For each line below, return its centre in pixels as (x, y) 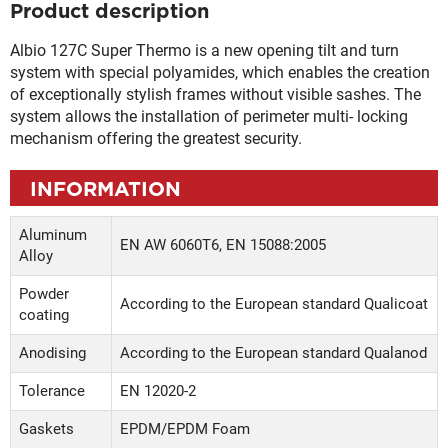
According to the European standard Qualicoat (274, 303)
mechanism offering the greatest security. (156, 138)
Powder (44, 293)
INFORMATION (105, 187)
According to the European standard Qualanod (273, 352)
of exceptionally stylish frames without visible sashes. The (215, 94)
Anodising (52, 352)
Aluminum (53, 234)
